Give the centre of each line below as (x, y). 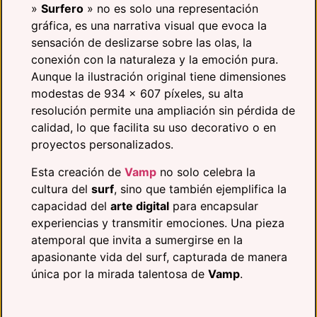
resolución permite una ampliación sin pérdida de (163, 111)
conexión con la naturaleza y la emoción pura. (155, 60)
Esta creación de (78, 172)
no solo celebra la (206, 172)
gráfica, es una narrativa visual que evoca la (149, 26)
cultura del (61, 189)
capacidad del (71, 206)
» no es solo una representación (171, 9)
